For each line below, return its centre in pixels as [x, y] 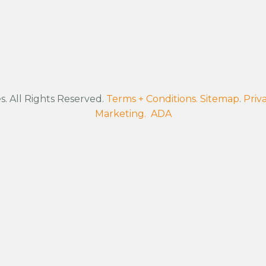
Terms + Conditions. [152, 99]
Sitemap [220, 99]
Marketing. [120, 114]
